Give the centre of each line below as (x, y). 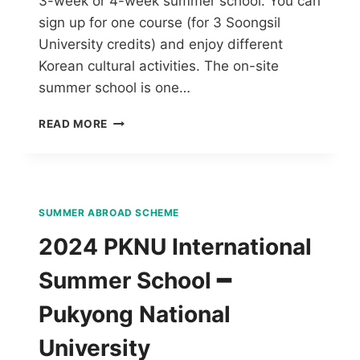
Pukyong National (135, 314)
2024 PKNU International (175, 246)
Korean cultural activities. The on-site (159, 65)
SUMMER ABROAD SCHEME (109, 212)
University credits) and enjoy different (161, 44)
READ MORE (74, 123)
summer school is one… (115, 87)
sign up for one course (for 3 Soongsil (160, 22)
